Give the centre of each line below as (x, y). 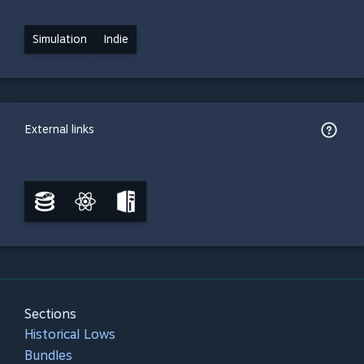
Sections (50, 314)
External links (60, 129)
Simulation (60, 39)
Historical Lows (70, 334)
